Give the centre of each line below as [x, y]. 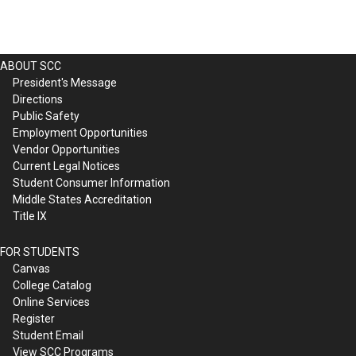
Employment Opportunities [80, 132]
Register [34, 318]
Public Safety [46, 116]
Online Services [51, 302]
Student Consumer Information [91, 182]
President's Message [65, 82]
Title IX [30, 216]
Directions [38, 99]
